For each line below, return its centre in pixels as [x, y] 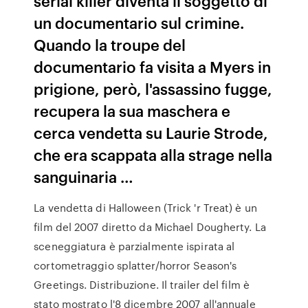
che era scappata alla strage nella [153, 154]
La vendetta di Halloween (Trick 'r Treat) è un [145, 208]
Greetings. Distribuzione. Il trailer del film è [142, 285]
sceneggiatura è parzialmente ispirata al [134, 246]
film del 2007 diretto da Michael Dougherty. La [150, 227]
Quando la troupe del [110, 44]
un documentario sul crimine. [139, 22]
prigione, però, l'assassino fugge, [153, 88]
